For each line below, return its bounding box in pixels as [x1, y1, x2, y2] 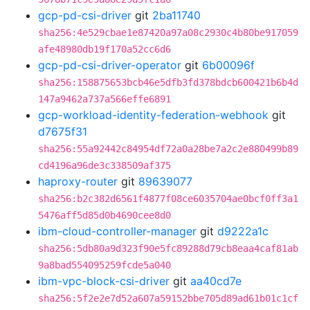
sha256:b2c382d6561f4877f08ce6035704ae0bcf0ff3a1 [38, 193, 298, 204]
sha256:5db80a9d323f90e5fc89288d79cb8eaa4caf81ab [38, 243, 298, 254]
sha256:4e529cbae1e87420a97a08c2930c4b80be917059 [38, 27, 298, 38]
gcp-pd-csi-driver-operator [38, 58, 181, 72]
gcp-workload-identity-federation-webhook [38, 108, 268, 122]
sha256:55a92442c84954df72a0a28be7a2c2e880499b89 [38, 143, 298, 154]
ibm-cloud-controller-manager [38, 224, 197, 238]
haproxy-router [38, 174, 118, 188]
